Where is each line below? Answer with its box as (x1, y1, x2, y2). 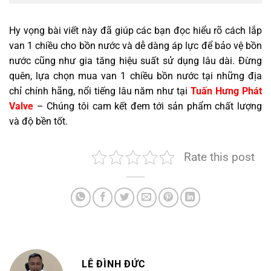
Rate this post (184, 150, 255, 165)
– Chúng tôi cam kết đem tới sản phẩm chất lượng (33, 100, 262, 113)
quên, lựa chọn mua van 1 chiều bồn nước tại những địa (9, 70, 262, 82)
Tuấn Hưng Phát (191, 85, 263, 97)
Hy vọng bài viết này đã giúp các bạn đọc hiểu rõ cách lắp (9, 25, 262, 37)
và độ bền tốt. (9, 116, 68, 128)
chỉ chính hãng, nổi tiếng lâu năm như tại (9, 85, 191, 97)
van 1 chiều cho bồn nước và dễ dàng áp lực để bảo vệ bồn (9, 40, 262, 52)
